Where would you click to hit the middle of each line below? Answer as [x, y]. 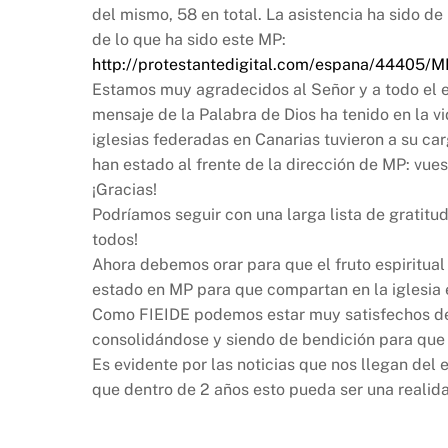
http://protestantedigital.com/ [203, 65]
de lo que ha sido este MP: [189, 40]
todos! [115, 240]
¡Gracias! [124, 190]
